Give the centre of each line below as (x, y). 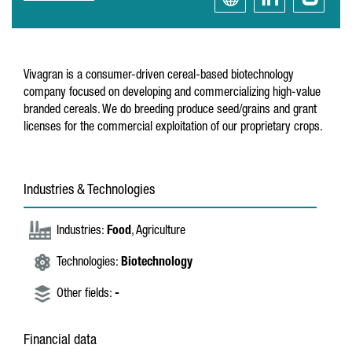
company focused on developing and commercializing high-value (172, 93)
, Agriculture (158, 232)
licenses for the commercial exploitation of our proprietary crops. (173, 128)
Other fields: (86, 295)
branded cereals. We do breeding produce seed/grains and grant (170, 111)
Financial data (60, 341)
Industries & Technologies (89, 191)
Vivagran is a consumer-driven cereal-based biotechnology (159, 76)
